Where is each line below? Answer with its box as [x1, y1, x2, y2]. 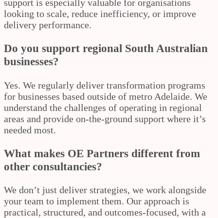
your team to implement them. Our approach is [4, 196, 189, 207]
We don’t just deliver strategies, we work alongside [4, 184, 206, 196]
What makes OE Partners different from [4, 146, 200, 160]
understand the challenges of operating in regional [4, 102, 202, 113]
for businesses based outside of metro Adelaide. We [4, 91, 207, 102]
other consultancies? [4, 160, 102, 173]
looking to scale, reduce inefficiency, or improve [4, 8, 196, 19]
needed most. [4, 124, 56, 135]
